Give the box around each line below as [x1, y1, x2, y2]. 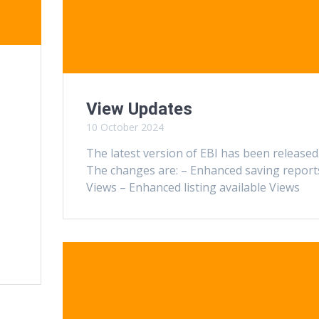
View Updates [85, 98, 192, 119]
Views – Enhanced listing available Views [85, 179, 300, 195]
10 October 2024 [85, 120, 164, 134]
